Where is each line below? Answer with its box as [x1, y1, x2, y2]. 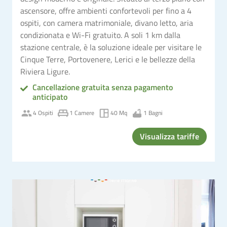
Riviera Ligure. [20, 65, 70, 78]
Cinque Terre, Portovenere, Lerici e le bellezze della [20, 53, 195, 65]
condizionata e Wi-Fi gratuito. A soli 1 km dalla [20, 28, 180, 41]
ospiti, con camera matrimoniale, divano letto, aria [20, 16, 193, 29]
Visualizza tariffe [140, 130, 199, 142]
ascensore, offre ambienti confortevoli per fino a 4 [20, 4, 192, 17]
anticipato [32, 90, 67, 103]
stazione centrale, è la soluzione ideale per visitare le [20, 41, 202, 53]
